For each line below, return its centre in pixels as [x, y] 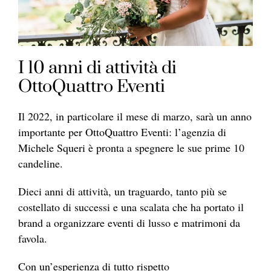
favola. [34, 238]
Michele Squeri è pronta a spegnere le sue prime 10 [131, 147]
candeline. [42, 163]
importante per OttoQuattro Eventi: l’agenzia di [122, 132]
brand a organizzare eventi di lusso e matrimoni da [129, 222]
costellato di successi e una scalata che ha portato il [131, 207]
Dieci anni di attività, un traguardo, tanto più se [122, 191]
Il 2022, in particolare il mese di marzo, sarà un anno [135, 116]
